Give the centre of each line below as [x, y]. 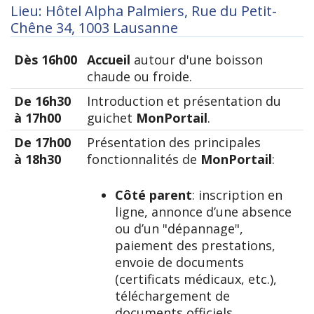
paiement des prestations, [195, 245]
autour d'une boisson [197, 59]
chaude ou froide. [139, 76]
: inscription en [237, 194]
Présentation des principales [174, 142]
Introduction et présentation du [184, 101]
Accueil [109, 59]
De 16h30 [42, 101]
